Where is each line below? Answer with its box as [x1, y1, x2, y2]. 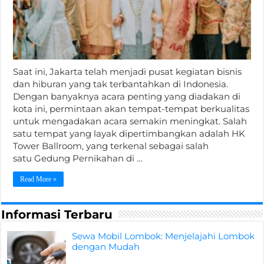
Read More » [20, 174, 57, 183]
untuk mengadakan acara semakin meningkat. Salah [13, 115, 247, 127]
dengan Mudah [72, 240, 140, 252]
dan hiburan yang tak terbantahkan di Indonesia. [13, 78, 229, 90]
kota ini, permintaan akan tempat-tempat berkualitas [13, 103, 250, 114]
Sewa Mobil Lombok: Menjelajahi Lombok [72, 230, 255, 242]
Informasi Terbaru [1, 207, 113, 222]
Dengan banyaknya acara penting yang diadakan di [13, 90, 241, 102]
